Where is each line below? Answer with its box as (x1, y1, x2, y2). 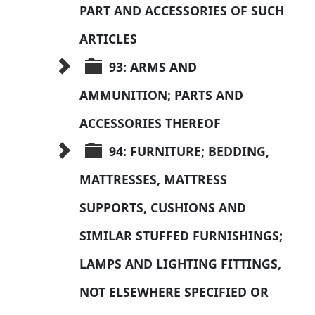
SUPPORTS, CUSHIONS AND (79, 199, 250, 217)
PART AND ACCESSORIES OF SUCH (79, 2, 288, 20)
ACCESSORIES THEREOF (79, 115, 221, 132)
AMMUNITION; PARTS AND (79, 86, 247, 104)
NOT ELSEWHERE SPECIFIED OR (79, 283, 272, 301)
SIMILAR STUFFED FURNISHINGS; (79, 227, 286, 245)
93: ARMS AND (109, 58, 200, 76)
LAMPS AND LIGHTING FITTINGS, (79, 255, 285, 273)
